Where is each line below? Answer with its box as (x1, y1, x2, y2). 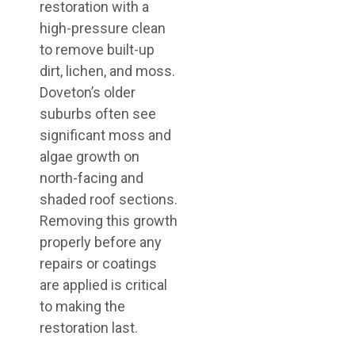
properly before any (40, 234, 162, 250)
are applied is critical (40, 277, 167, 293)
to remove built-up (40, 41, 155, 58)
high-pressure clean (40, 20, 166, 36)
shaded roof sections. (40, 191, 177, 208)
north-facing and (40, 170, 143, 186)
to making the (40, 298, 125, 315)
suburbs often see (40, 105, 156, 122)
